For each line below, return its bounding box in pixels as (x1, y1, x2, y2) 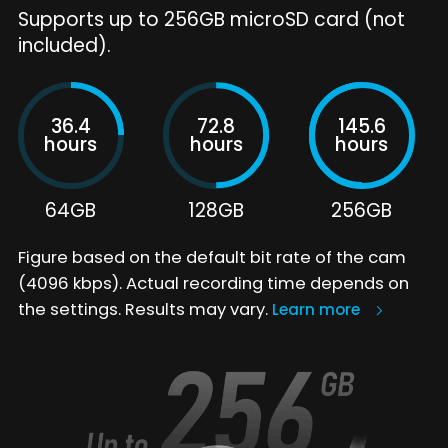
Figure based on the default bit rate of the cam (17, 246, 406, 270)
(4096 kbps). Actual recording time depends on (17, 272, 409, 296)
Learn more (271, 299, 360, 321)
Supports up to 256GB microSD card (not (17, 5, 405, 33)
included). (17, 31, 111, 59)
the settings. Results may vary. (17, 298, 272, 322)
